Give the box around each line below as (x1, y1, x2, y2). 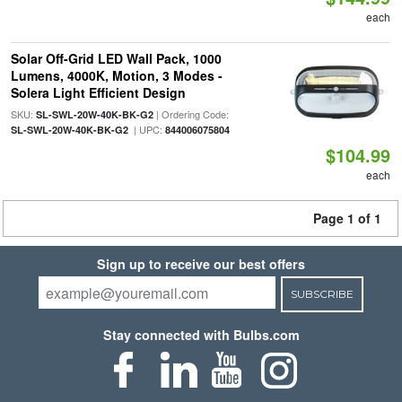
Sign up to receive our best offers (97, 255, 305, 273)
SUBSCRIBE (290, 287, 354, 301)
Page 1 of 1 (313, 209, 381, 227)
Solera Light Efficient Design (10, 83, 186, 101)
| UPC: (127, 122, 165, 136)
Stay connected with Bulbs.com (102, 326, 300, 344)
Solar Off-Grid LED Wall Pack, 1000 (10, 49, 222, 67)
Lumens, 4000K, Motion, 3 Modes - (10, 66, 223, 84)
